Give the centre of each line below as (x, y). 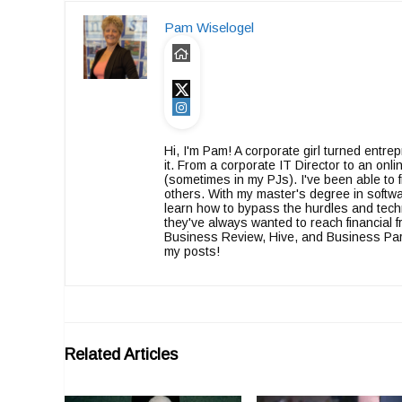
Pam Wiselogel (209, 27)
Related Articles (121, 354)
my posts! (192, 251)
